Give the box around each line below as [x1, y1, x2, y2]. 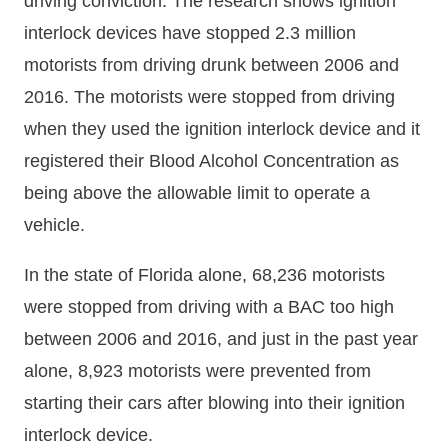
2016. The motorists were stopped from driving [24, 86, 395, 107]
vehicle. [24, 214, 85, 235]
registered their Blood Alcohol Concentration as [24, 150, 399, 171]
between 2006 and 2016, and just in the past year [24, 328, 418, 349]
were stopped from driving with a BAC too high [24, 296, 394, 317]
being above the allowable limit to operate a [24, 182, 370, 203]
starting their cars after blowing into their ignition [24, 392, 405, 413]
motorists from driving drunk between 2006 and [24, 54, 399, 75]
